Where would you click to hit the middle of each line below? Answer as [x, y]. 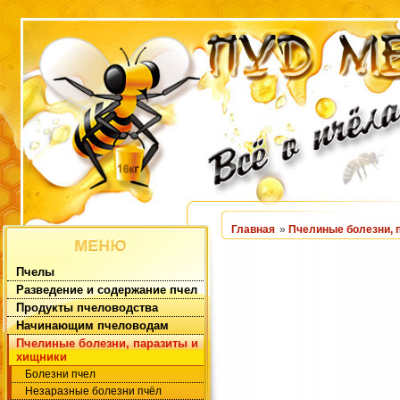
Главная [253, 229]
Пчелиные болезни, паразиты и [107, 343]
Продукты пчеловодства [87, 308]
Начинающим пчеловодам [92, 325]
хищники [42, 357]
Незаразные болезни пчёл [93, 391]
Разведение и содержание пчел [107, 290]
